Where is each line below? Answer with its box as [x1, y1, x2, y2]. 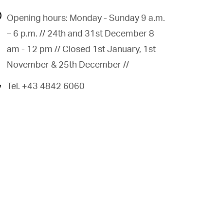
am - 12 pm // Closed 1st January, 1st [7, 43, 156, 54]
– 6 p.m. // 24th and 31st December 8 [7, 27, 154, 39]
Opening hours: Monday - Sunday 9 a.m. [7, 12, 165, 23]
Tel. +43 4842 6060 [7, 80, 85, 91]
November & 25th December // [7, 58, 129, 70]
